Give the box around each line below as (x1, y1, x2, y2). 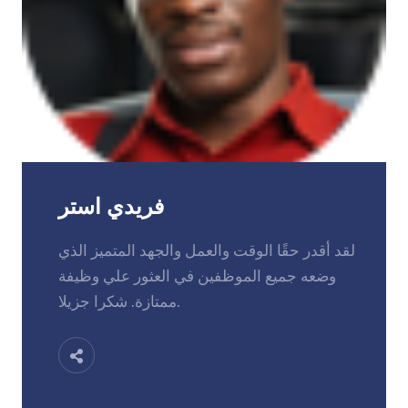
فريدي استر (58, 192, 164, 221)
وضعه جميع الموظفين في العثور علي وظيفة (58, 266, 336, 285)
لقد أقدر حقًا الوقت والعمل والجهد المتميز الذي (58, 240, 355, 260)
